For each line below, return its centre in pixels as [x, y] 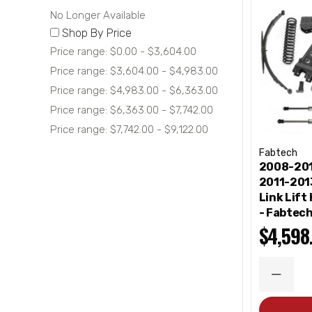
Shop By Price [97, 33]
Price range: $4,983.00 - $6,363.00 [134, 91]
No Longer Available [98, 15]
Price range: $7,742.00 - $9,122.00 [129, 130]
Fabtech [278, 153]
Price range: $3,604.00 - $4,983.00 [134, 71]
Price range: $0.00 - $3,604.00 [123, 52]
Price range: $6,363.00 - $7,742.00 [132, 110]
